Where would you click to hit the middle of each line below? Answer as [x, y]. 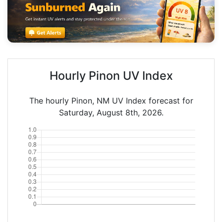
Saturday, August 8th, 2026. [111, 112]
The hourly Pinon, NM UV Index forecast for [111, 100]
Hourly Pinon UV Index [111, 75]
